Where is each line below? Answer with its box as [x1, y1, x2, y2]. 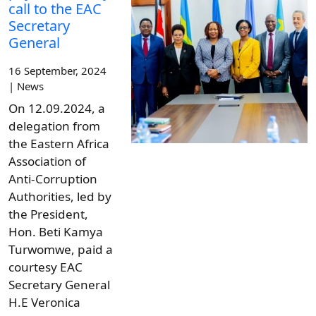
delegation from [8, 118, 100, 135]
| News [8, 79, 44, 94]
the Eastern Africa [8, 135, 109, 152]
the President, [8, 206, 88, 223]
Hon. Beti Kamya [8, 224, 103, 241]
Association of [8, 153, 86, 170]
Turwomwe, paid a [8, 241, 113, 258]
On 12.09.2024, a [8, 100, 105, 117]
